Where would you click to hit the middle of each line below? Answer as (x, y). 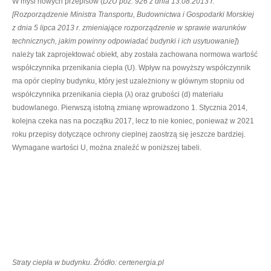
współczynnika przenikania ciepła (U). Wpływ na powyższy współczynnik (131, 67)
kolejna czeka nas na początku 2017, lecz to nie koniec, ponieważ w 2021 (133, 121)
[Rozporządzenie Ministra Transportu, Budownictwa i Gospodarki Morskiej (133, 14)
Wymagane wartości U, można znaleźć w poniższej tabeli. (107, 147)
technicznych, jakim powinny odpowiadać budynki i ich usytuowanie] (124, 41)
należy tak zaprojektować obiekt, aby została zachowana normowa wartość (135, 54)
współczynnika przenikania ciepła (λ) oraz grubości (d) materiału (118, 94)
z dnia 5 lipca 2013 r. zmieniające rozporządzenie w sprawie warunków (129, 28)
